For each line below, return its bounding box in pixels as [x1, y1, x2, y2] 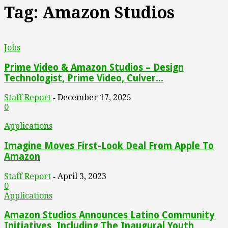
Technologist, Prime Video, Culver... [4, 72, 163, 83]
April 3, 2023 [58, 171, 106, 181]
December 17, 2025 [58, 93, 131, 103]
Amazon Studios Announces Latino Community [4, 210, 215, 221]
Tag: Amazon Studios [4, 3, 175, 23]
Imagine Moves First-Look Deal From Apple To [4, 140, 214, 152]
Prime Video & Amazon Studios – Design [4, 62, 184, 73]
